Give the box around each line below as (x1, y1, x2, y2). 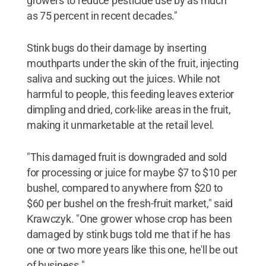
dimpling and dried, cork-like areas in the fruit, (26, 103, 231, 116)
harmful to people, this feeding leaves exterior (26, 88, 235, 100)
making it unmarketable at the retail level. (26, 119, 215, 131)
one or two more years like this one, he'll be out (26, 243, 238, 256)
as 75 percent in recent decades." (26, 9, 178, 22)
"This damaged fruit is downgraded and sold (26, 151, 227, 163)
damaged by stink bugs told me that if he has (26, 228, 230, 240)
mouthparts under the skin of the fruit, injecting (26, 57, 239, 69)
